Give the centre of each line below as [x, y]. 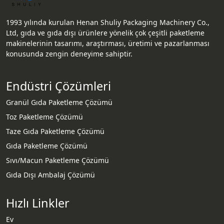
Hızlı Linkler [38, 203]
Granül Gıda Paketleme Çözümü [59, 102]
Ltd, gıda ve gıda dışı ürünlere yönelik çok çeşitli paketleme [105, 33]
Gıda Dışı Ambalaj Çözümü [50, 175]
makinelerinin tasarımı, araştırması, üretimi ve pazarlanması [108, 43]
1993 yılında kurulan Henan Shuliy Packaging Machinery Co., [108, 22]
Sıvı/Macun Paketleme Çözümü [57, 160]
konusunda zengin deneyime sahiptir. [69, 54]
